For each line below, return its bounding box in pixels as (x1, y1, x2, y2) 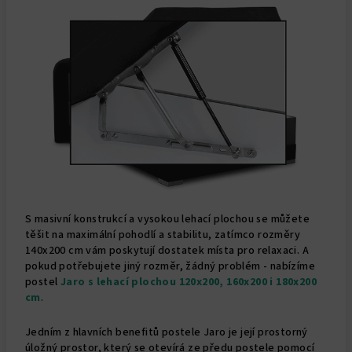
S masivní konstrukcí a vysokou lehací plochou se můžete (25, 211, 310, 227)
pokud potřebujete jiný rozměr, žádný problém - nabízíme (25, 258, 315, 274)
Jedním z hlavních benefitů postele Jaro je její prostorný (25, 324, 308, 340)
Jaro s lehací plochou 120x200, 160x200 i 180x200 (60, 273, 317, 290)
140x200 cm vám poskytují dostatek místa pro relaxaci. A (25, 242, 309, 258)
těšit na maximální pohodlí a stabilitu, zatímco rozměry (25, 226, 300, 243)
